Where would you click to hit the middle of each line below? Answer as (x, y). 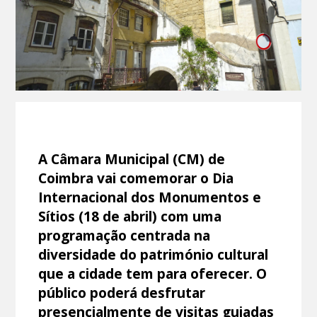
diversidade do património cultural (154, 254)
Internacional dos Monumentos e (150, 197)
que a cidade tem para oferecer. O (153, 273)
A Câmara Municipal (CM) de (132, 158)
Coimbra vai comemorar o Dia (136, 178)
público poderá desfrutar (122, 292)
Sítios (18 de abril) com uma (130, 216)
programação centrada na (125, 235)
